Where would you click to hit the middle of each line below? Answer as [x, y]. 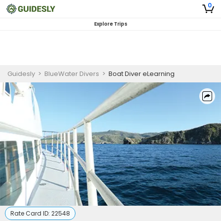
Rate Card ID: [31, 213]
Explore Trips [110, 24]
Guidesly [21, 74]
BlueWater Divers [72, 74]
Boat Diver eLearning [142, 74]
